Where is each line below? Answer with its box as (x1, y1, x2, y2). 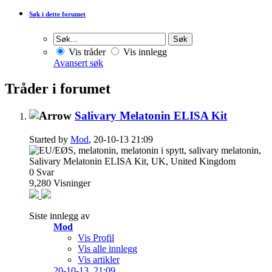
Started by (29, 134, 70, 144)
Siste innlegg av (29, 210, 90, 221)
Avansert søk (53, 58, 103, 69)
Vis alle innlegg (78, 243, 137, 254)
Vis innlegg (121, 47, 167, 58)
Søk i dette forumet (29, 10, 86, 18)
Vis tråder (66, 47, 106, 58)
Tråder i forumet (5, 81, 110, 97)
